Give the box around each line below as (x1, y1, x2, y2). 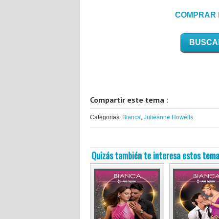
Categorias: (90, 114, 122, 121)
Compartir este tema (90, 95, 166, 105)
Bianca (122, 114, 141, 121)
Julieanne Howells (144, 114, 193, 121)
